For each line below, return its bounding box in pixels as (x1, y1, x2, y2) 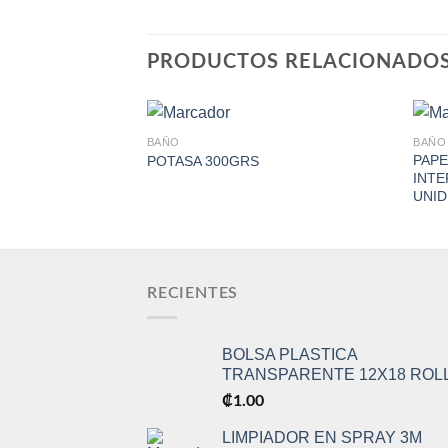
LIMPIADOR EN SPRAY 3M (222, 428, 422, 446)
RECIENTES (147, 285, 239, 302)
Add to (339, 183, 375, 196)
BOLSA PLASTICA (222, 345, 357, 363)
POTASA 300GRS (146, 152, 259, 169)
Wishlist (336, 197, 379, 210)
